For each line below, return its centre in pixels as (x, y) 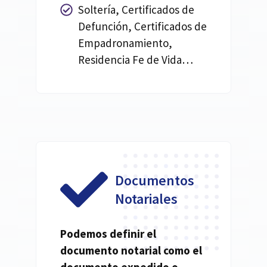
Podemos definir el (108, 234)
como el (181, 251)
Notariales (146, 199)
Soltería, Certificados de (136, 10)
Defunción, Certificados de (143, 27)
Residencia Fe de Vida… (136, 60)
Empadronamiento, (125, 43)
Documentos (155, 181)
